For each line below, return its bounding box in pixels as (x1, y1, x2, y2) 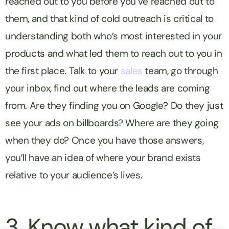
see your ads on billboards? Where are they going (5, 116, 219, 129)
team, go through (142, 64, 218, 77)
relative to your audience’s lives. (5, 168, 145, 181)
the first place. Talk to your (5, 64, 121, 77)
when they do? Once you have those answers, (5, 133, 204, 147)
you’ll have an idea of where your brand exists (5, 151, 201, 164)
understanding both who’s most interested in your (5, 29, 222, 42)
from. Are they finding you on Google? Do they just (5, 99, 223, 112)
